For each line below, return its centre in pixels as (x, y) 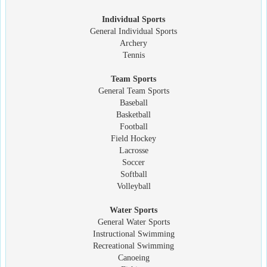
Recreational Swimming (133, 246)
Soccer (133, 162)
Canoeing (133, 257)
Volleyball (133, 186)
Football (133, 126)
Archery (133, 43)
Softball (133, 174)
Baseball (133, 103)
